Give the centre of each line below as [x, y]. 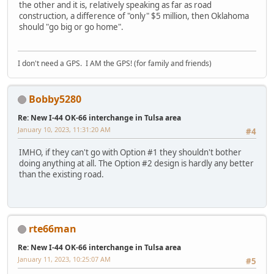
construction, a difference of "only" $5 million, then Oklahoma [134, 16]
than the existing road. [61, 175]
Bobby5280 [55, 99]
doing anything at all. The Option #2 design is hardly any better [136, 164]
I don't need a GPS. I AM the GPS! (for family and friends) [115, 63]
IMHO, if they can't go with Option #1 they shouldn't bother [130, 153]
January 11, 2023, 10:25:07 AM [64, 259]
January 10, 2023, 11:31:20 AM [64, 129]
